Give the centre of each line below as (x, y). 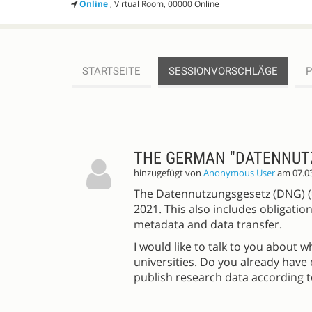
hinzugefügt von (169, 173)
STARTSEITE (111, 71)
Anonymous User (239, 173)
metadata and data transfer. (208, 225)
